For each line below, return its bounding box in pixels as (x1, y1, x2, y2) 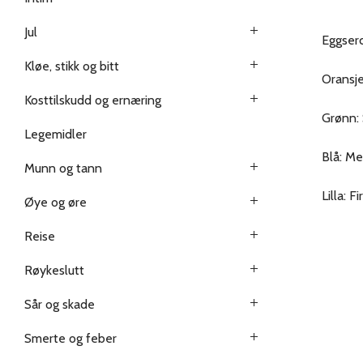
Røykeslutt (24, 263, 84, 278)
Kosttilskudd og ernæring (24, 92, 161, 108)
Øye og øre (24, 194, 87, 210)
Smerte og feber (24, 331, 117, 346)
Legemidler (24, 126, 87, 142)
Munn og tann (24, 160, 102, 176)
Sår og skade (24, 297, 95, 312)
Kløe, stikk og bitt (24, 58, 119, 74)
